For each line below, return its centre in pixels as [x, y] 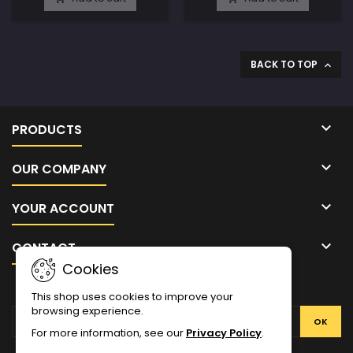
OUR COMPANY [59, 169]
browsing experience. [87, 311]
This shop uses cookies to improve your [132, 297]
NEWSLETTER [176, 289]
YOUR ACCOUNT [63, 209]
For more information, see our [109, 333]
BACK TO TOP [285, 65]
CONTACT [44, 248]
